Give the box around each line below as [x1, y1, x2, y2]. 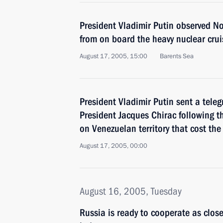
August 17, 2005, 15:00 [80, 52, 147, 61]
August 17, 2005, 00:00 [80, 141, 147, 150]
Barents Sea [160, 52, 194, 61]
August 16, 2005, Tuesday [80, 185, 182, 197]
